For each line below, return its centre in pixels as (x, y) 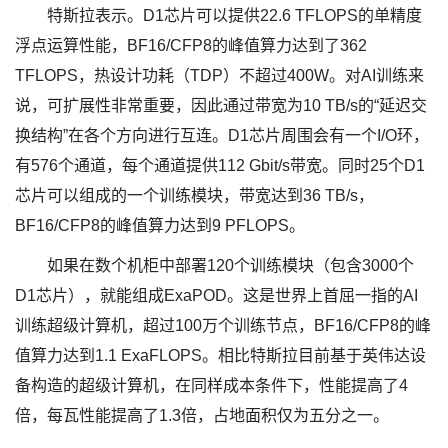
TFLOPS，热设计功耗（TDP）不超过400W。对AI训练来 (219, 76)
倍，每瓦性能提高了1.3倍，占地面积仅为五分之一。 (202, 416)
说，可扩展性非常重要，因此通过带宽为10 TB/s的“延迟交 (221, 106)
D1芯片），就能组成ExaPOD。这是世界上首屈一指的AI (216, 296)
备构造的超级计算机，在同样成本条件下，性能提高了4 (211, 386)
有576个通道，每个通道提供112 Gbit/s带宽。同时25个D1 (220, 166)
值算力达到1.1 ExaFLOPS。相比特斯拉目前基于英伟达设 (220, 356)
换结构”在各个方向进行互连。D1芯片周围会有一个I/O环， (222, 136)
